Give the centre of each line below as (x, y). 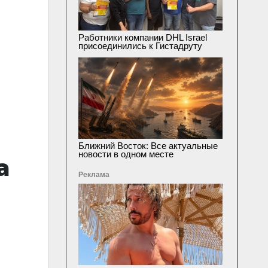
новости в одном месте (126, 154)
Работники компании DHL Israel (142, 38)
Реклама (94, 175)
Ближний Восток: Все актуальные (148, 146)
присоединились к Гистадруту (140, 46)
